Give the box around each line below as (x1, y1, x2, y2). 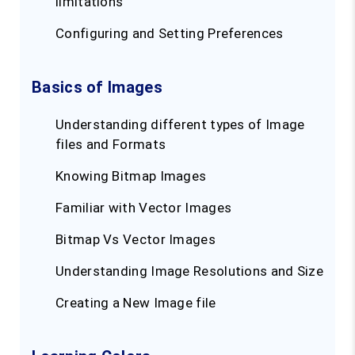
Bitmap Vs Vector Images (55, 231, 216, 248)
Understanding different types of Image (55, 116, 305, 133)
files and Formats (55, 136, 166, 153)
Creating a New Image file (55, 295, 216, 311)
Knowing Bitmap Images (55, 168, 207, 185)
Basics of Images (32, 78, 162, 97)
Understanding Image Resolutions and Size (55, 263, 323, 280)
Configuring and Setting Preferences (55, 25, 284, 42)
